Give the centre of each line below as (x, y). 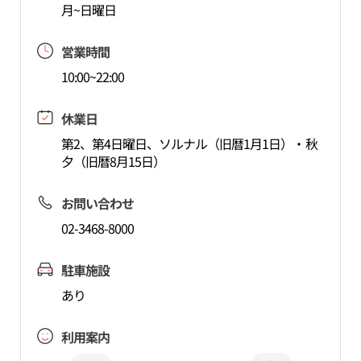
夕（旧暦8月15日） (113, 161)
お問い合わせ (97, 203)
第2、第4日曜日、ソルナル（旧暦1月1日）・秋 (189, 143)
